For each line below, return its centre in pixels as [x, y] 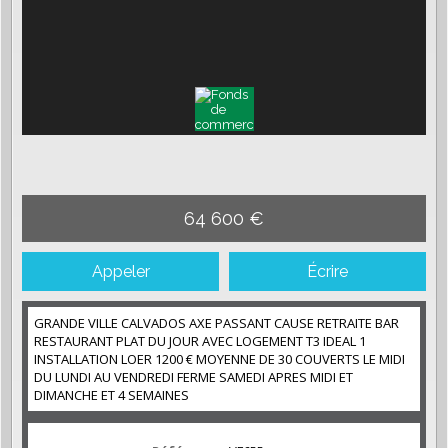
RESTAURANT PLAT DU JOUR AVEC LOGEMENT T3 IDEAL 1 [200, 340]
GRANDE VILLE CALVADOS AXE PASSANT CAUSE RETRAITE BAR [216, 322]
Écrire [327, 271]
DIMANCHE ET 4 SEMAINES [113, 394]
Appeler [120, 271]
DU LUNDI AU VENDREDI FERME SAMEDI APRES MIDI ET [193, 376]
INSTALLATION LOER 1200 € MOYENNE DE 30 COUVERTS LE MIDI [219, 358]
